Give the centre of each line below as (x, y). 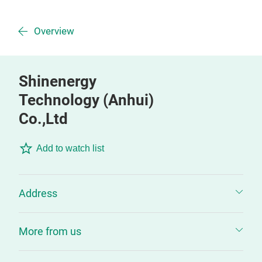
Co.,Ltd (43, 119)
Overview (54, 31)
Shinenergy (58, 81)
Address (38, 193)
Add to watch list (70, 148)
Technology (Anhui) (86, 100)
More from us (50, 231)
